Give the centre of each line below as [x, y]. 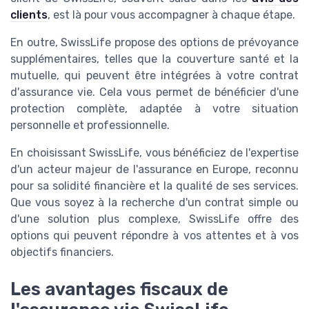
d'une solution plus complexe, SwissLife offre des [154, 219]
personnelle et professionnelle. [90, 125]
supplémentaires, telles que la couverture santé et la [154, 59]
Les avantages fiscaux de [119, 289]
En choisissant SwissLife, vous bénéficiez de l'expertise [154, 152]
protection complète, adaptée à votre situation [154, 108]
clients [29, 14]
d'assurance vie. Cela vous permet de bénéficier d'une [154, 92]
